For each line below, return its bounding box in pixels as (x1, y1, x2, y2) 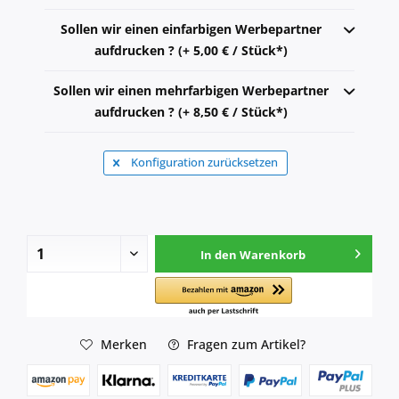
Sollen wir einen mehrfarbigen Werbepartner (53, 82, 329, 100)
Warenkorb (239, 247, 305, 264)
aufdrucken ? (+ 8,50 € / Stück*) (94, 103, 288, 121)
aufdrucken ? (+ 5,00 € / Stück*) (94, 42, 288, 60)
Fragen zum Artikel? (183, 335, 305, 353)
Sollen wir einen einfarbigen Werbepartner (60, 20, 322, 38)
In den (199, 247, 237, 264)
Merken (100, 335, 147, 353)
